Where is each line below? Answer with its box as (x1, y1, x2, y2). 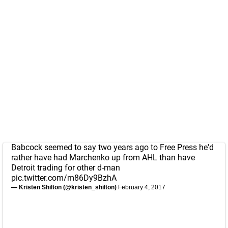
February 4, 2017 (118, 184, 165, 191)
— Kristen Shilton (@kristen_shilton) (11, 184, 118, 191)
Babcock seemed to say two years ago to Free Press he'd (11, 142, 214, 152)
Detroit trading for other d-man (11, 163, 120, 173)
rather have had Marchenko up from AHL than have (11, 153, 195, 162)
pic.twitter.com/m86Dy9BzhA (11, 173, 117, 183)
